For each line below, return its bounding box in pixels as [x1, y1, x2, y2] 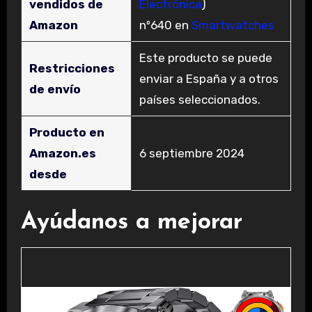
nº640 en [139, 18, 192, 33]
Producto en [29, 125, 104, 140]
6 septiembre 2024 [139, 146, 244, 161]
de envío [29, 82, 81, 97]
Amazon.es [29, 146, 96, 161]
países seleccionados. [139, 93, 260, 107]
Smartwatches [191, 18, 274, 33]
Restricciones [29, 61, 115, 76]
